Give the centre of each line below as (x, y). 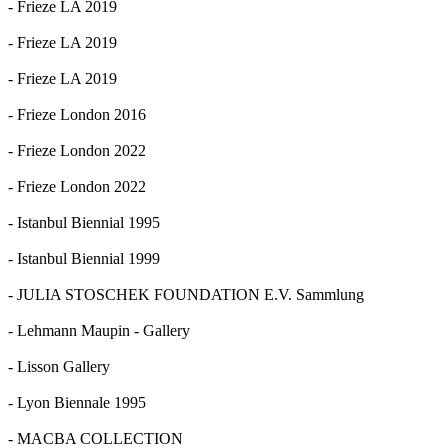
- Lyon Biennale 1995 (77, 402)
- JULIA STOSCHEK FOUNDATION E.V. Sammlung (186, 294)
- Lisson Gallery (59, 366)
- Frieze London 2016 (77, 114)
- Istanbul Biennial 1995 (84, 222)
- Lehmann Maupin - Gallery (99, 330)
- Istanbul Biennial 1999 (84, 258)
